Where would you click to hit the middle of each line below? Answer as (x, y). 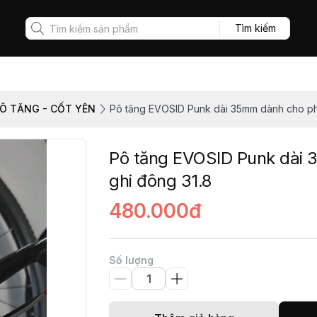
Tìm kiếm (255, 28)
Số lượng (131, 260)
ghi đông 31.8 (160, 181)
